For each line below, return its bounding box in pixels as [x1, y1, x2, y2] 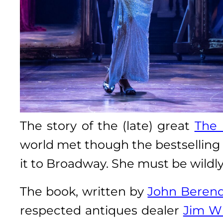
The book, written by [20, 184, 148, 199]
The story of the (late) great [20, 118, 195, 133]
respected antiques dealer [20, 203, 183, 218]
